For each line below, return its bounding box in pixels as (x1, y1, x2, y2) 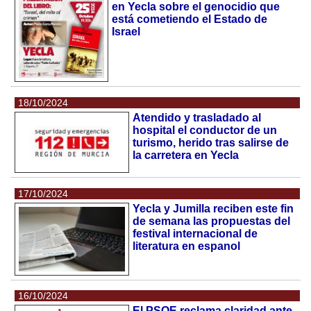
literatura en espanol (133, 239, 241, 252)
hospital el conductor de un (133, 124, 278, 136)
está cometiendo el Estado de (112, 13, 268, 26)
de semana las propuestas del (133, 215, 291, 227)
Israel (112, 26, 141, 38)
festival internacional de (133, 227, 258, 239)
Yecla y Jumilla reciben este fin (133, 202, 294, 215)
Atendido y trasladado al (133, 111, 262, 124)
